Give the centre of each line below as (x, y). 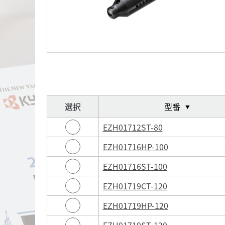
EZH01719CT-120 (135, 186)
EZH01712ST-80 (133, 127)
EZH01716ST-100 (135, 166)
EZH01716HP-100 (135, 146)
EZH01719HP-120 (135, 205)
